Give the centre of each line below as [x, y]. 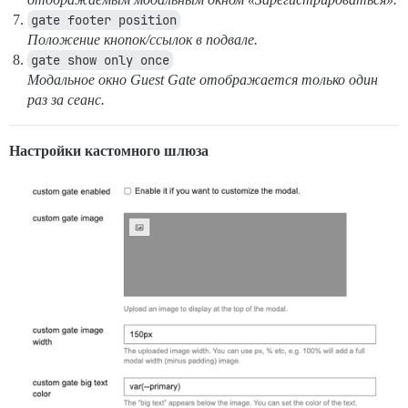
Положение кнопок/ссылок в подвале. [143, 39]
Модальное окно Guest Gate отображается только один [203, 79]
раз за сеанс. [66, 99]
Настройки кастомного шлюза [109, 150]
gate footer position [104, 20]
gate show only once [100, 60]
